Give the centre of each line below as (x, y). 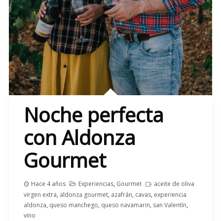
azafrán (121, 194)
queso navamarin (125, 205)
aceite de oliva (174, 184)
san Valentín (169, 205)
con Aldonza (79, 137)
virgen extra (40, 194)
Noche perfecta (93, 114)
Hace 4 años (48, 184)
